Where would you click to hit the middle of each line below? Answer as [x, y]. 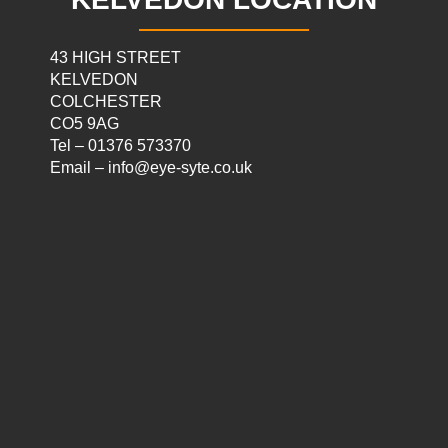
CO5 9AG [84, 123]
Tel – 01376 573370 [120, 145]
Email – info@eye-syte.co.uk [151, 167]
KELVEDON [94, 79]
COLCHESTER [106, 101]
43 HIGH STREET [115, 57]
